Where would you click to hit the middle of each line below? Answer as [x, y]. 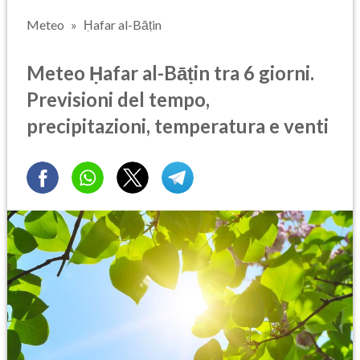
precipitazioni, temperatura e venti [178, 125]
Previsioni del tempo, [118, 99]
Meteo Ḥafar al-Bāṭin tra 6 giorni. [170, 72]
